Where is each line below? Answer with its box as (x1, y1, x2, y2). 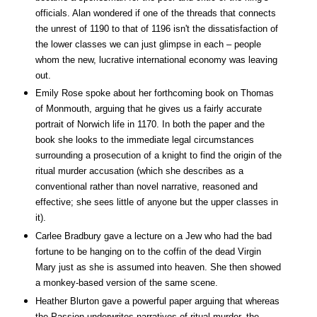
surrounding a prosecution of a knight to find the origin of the (35, 150, 282, 161)
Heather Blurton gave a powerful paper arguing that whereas (35, 296, 279, 307)
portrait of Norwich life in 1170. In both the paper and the (35, 119, 265, 130)
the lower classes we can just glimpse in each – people (35, 38, 261, 50)
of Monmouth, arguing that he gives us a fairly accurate (35, 103, 262, 115)
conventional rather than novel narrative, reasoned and (35, 181, 258, 192)
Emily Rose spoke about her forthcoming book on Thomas (35, 88, 274, 99)
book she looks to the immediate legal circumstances (35, 134, 254, 146)
